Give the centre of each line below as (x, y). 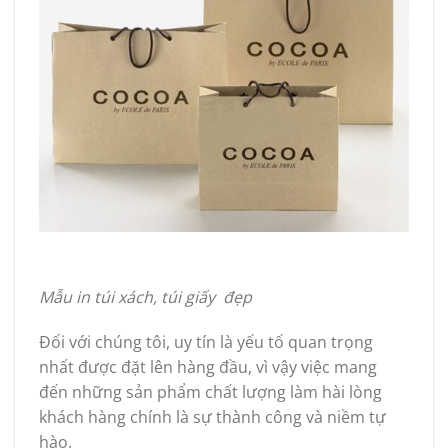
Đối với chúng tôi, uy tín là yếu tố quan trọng (206, 342)
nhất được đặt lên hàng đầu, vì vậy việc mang (208, 367)
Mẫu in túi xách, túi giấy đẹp (145, 296)
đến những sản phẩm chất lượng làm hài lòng (210, 392)
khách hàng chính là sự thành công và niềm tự (212, 417)
